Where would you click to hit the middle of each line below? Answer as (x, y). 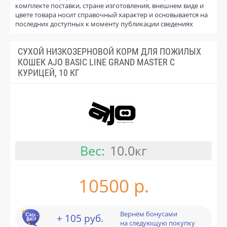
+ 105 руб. (80, 218)
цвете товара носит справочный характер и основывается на (111, 14)
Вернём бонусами (148, 214)
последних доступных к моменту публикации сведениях (104, 24)
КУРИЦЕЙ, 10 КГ (49, 72)
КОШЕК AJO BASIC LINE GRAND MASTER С (96, 62)
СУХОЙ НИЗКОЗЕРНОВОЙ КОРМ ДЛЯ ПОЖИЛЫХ (109, 51)
